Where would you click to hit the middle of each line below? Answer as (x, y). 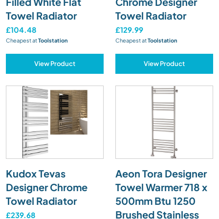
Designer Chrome (47, 187)
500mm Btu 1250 (155, 200)
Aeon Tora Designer (161, 173)
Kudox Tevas (36, 173)
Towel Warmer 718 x (161, 187)
